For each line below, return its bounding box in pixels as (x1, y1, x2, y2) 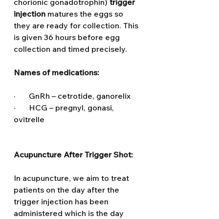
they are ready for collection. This (14, 21, 140, 30)
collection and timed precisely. (14, 44, 127, 54)
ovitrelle (14, 114, 44, 124)
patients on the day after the (14, 185, 121, 195)
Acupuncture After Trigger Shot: (14, 150, 135, 159)
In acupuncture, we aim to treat (14, 173, 131, 183)
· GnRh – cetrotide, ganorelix (14, 91, 131, 101)
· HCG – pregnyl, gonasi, (14, 103, 116, 112)
